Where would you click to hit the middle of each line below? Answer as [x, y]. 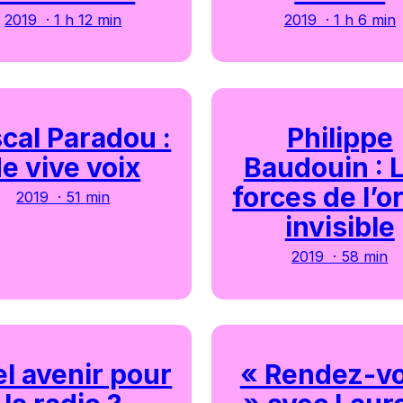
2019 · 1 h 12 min [63, 19]
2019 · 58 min [340, 256]
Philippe [340, 137]
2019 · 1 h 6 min [340, 19]
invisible [340, 226]
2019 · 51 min [63, 197]
